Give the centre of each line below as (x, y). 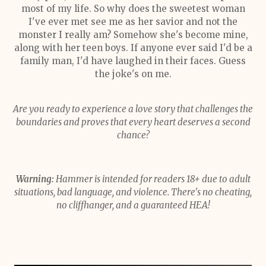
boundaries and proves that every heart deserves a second (133, 122)
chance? (133, 135)
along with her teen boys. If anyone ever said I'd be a (133, 48)
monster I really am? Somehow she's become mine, (133, 35)
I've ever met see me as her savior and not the (133, 22)
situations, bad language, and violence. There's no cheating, (133, 192)
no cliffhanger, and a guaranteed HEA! (133, 205)
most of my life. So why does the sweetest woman (133, 9)
